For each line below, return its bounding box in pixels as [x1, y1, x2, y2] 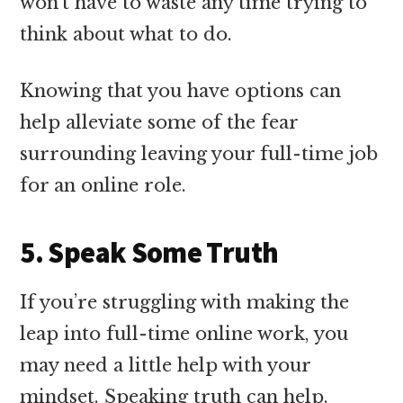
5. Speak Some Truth [20, 234, 279, 271]
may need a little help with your [20, 354, 311, 376]
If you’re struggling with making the [20, 291, 350, 313]
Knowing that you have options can [20, 79, 342, 102]
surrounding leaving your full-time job [20, 142, 379, 165]
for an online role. [20, 174, 187, 196]
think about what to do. [20, 22, 233, 45]
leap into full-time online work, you [20, 322, 349, 345]
